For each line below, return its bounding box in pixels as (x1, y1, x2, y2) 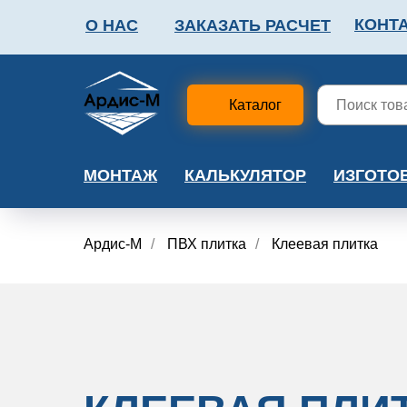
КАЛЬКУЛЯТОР (184, 166, 306, 185)
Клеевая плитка (272, 236, 378, 253)
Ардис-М (84, 236, 142, 253)
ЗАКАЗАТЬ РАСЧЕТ (174, 16, 331, 35)
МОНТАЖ (84, 166, 157, 185)
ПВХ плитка (167, 236, 246, 253)
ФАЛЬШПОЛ (229, 84, 331, 103)
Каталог (229, 97, 283, 114)
